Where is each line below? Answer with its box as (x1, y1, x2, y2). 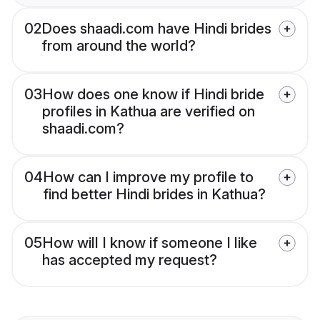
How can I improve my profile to (43, 169, 254, 186)
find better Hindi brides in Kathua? (43, 186, 266, 204)
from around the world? (41, 37, 196, 55)
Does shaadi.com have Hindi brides (41, 20, 271, 38)
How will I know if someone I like (42, 234, 257, 252)
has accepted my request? (42, 251, 217, 269)
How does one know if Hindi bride (42, 86, 264, 104)
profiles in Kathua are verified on (42, 103, 255, 121)
